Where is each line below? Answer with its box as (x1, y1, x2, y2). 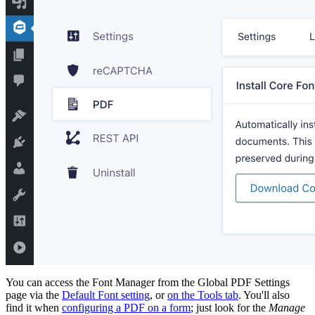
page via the (6, 288, 62, 301)
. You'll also (238, 288, 290, 301)
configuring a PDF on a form (62, 301, 191, 314)
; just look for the (191, 301, 269, 314)
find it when (6, 301, 62, 314)
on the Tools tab (167, 288, 238, 301)
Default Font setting (62, 288, 150, 301)
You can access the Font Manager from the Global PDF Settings (6, 276, 290, 288)
